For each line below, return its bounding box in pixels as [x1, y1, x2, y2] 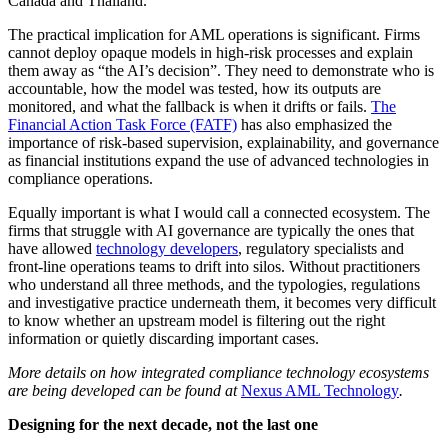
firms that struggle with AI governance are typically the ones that [8, 222, 414, 240]
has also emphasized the [237, 116, 392, 134]
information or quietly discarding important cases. [8, 330, 327, 348]
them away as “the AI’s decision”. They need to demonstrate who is [8, 62, 434, 80]
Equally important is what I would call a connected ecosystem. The [8, 204, 430, 222]
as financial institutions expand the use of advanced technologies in [8, 152, 429, 170]
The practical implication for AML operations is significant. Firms [8, 26, 420, 44]
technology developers [96, 240, 238, 258]
